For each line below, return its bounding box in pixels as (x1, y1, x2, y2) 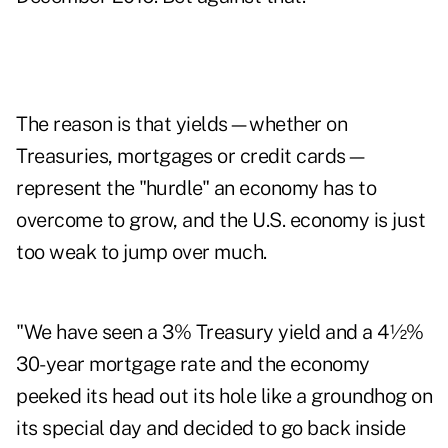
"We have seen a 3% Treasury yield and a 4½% (16, 320, 424, 345)
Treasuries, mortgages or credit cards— (16, 144, 367, 169)
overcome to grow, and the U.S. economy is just (16, 208, 425, 233)
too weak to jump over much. (16, 240, 267, 265)
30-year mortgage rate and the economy (16, 352, 370, 377)
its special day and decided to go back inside (16, 416, 406, 441)
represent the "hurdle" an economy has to (16, 176, 376, 201)
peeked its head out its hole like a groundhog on (16, 384, 432, 409)
